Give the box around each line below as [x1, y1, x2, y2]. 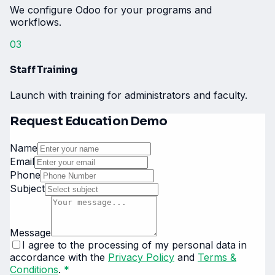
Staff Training [10, 63, 78, 76]
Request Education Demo [10, 114, 168, 130]
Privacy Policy [108, 251, 174, 264]
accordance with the [10, 251, 105, 264]
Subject [10, 182, 45, 195]
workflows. [10, 15, 61, 28]
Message [10, 227, 51, 239]
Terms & [198, 251, 236, 264]
